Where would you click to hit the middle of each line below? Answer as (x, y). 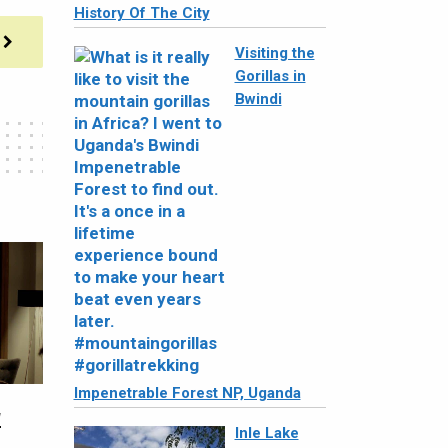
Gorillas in (270, 76)
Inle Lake (266, 433)
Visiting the (274, 53)
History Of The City (141, 13)
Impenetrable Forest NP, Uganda (187, 393)
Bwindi (258, 99)
